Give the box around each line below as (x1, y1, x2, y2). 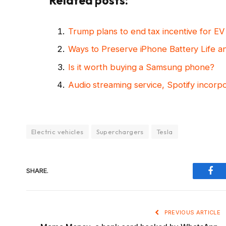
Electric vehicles (31, 127, 84, 136)
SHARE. (26, 166, 48, 175)
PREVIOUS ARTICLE (162, 208, 220, 216)
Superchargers (96, 127, 144, 136)
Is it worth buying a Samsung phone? (68, 62, 215, 72)
